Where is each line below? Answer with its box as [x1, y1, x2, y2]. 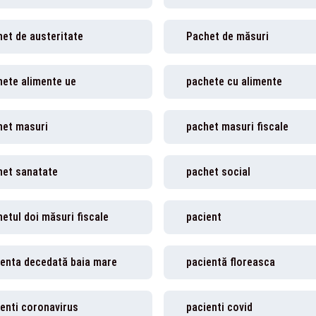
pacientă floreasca [186, 255, 275, 269]
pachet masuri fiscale [186, 120, 288, 133]
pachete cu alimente [186, 75, 282, 88]
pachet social [186, 165, 250, 178]
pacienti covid [186, 300, 253, 314]
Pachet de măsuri [186, 30, 269, 43]
